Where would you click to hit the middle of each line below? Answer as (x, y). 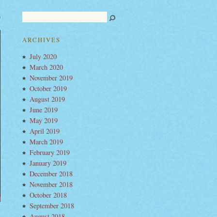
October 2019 (48, 88)
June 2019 (44, 110)
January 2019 (48, 163)
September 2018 (52, 206)
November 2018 (51, 184)
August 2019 (47, 99)
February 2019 (50, 152)
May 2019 (44, 120)
